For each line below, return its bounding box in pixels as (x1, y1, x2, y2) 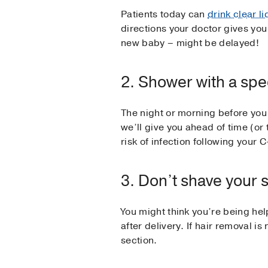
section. (121, 234, 160, 248)
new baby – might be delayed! (121, 36, 262, 50)
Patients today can (121, 8, 208, 22)
